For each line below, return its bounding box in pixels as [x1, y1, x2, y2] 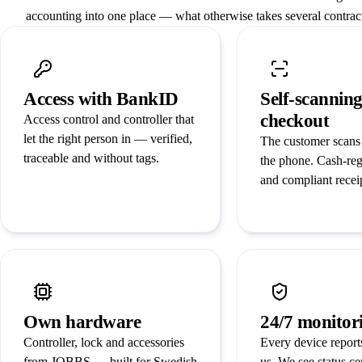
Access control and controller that [23, 112, 194, 127]
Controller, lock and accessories [23, 335, 184, 350]
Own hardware [23, 312, 141, 333]
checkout [260, 111, 330, 132]
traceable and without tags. [23, 151, 159, 166]
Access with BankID [23, 89, 179, 110]
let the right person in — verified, [23, 132, 192, 146]
